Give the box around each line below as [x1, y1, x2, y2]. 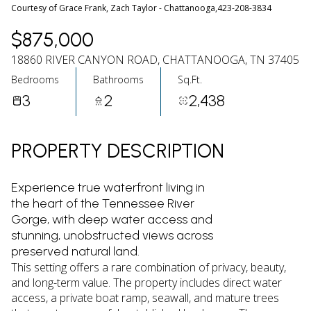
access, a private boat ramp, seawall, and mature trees [11, 290, 279, 305]
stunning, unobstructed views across [11, 228, 213, 243]
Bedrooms [11, 72, 59, 86]
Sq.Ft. [178, 72, 202, 86]
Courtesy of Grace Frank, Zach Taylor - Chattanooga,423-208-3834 [11, 2, 271, 14]
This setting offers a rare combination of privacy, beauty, [11, 260, 286, 275]
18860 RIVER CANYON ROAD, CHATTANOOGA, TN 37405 [11, 52, 299, 67]
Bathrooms [93, 72, 144, 86]
